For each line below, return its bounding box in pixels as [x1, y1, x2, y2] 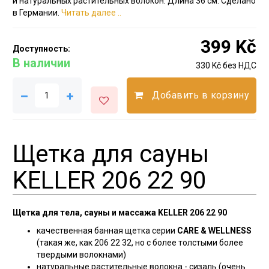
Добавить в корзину [152, 89, 249, 101]
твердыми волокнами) [36, 250, 126, 259]
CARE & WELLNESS [177, 226, 252, 235]
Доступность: [12, 44, 70, 53]
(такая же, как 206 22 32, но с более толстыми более [36, 238, 243, 247]
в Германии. [12, 8, 61, 17]
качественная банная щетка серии [36, 226, 177, 235]
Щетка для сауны [12, 140, 209, 168]
